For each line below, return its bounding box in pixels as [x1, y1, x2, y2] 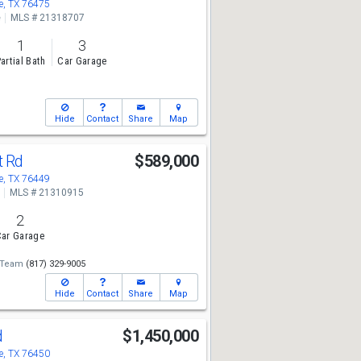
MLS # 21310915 [9, 187, 84, 198]
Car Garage [57, 55, 107, 68]
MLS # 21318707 [10, 12, 85, 23]
